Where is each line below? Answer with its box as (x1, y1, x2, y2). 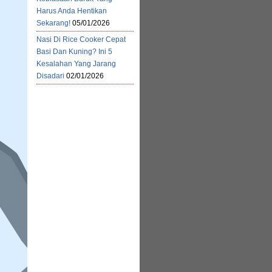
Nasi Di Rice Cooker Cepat (36, 35, 126, 44)
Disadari (36, 72, 64, 80)
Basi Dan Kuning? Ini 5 (36, 47, 112, 56)
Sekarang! (36, 19, 70, 27)
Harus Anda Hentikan (36, 7, 107, 15)
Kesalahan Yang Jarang (36, 59, 116, 68)
